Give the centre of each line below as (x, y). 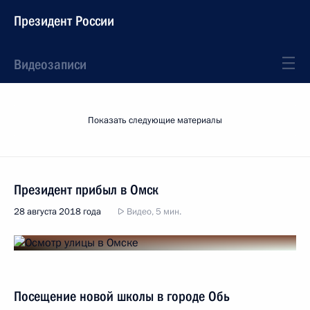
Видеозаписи (50, 64)
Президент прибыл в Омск (86, 190)
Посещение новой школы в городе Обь (122, 296)
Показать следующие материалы (155, 120)
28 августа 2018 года (57, 212)
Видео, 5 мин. (153, 212)
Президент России (64, 21)
